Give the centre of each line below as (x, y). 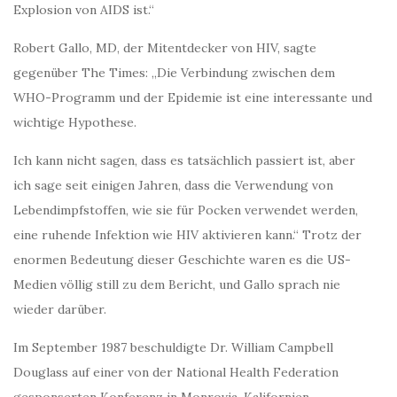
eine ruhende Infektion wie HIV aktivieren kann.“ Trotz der (187, 235)
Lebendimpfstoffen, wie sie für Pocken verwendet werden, (186, 210)
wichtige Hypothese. (75, 123)
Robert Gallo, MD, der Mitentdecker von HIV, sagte (165, 48)
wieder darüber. (60, 310)
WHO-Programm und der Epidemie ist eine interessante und (193, 98)
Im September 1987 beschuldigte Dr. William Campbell (173, 348)
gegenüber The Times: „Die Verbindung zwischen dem (174, 73)
